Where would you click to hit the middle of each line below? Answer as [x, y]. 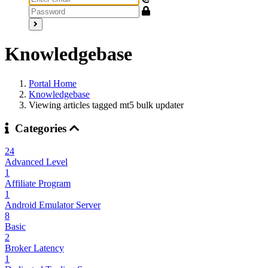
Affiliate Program [38, 184]
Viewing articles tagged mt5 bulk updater [106, 105]
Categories [39, 128]
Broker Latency [34, 248]
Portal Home [53, 83]
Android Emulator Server [53, 205]
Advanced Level [36, 162]
